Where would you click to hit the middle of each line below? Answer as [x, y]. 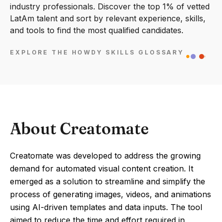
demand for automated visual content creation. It [102, 168]
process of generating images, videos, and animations [111, 194]
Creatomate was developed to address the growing [105, 156]
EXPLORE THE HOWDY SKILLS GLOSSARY [97, 53]
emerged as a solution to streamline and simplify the [108, 181]
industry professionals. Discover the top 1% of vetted [110, 6]
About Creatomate [79, 129]
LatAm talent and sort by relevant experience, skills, [108, 18]
